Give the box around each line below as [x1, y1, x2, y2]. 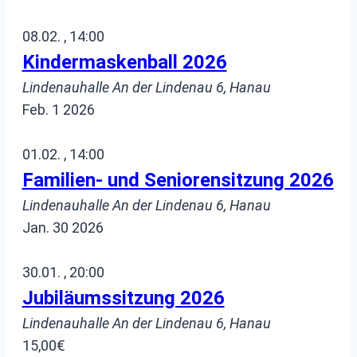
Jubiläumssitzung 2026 [22, 287, 225, 310]
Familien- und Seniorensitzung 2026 [22, 169, 334, 192]
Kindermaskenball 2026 [22, 51, 227, 74]
